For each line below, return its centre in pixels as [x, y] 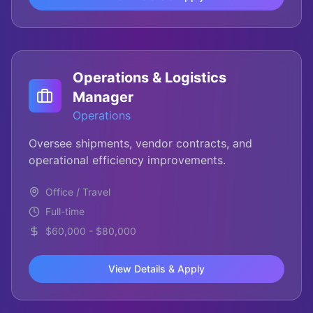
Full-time [65, 211]
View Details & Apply [156, 269]
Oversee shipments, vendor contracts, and [140, 143]
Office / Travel [78, 192]
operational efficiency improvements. [127, 160]
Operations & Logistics [149, 78]
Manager [103, 97]
